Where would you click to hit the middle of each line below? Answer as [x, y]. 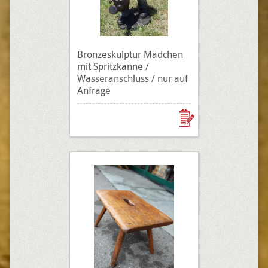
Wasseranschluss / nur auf [133, 78]
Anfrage [94, 90]
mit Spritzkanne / [113, 66]
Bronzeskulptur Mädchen [130, 54]
